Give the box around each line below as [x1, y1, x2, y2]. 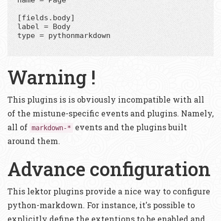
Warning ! [7, 64, 96, 89]
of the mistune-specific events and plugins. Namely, [7, 108, 214, 118]
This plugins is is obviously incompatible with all [7, 94, 204, 105]
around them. [7, 135, 60, 146]
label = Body [17, 22, 71, 31]
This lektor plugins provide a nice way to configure [7, 185, 210, 196]
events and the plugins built [73, 121, 187, 132]
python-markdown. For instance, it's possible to [7, 199, 195, 210]
